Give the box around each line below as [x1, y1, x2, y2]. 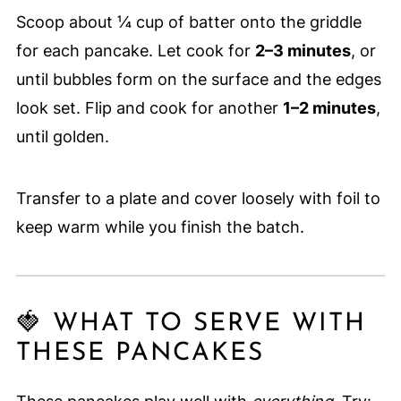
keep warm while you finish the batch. [15, 218, 304, 237]
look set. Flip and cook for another [15, 98, 283, 118]
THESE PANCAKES [15, 341, 264, 367]
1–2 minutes [282, 98, 376, 118]
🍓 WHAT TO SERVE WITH [15, 311, 366, 337]
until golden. [15, 127, 109, 147]
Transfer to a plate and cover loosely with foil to [15, 189, 380, 209]
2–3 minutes [254, 41, 351, 61]
